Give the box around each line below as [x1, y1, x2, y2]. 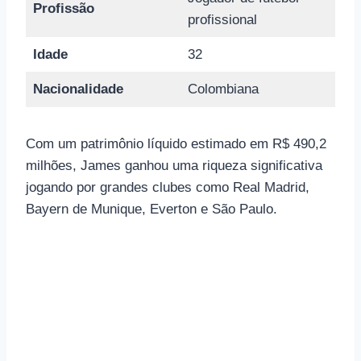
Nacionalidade [32, 81, 123, 97]
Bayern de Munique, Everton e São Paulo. [26, 201, 277, 217]
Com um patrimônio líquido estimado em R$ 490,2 [26, 135, 326, 151]
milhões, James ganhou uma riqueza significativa [26, 157, 322, 173]
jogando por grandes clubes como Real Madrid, [26, 179, 309, 195]
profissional [187, 11, 257, 27]
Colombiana [187, 81, 259, 97]
